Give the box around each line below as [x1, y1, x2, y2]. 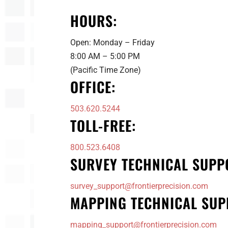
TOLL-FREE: [70, 115, 136, 136]
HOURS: [70, 10, 117, 32]
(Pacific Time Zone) [70, 65, 141, 75]
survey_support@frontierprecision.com [70, 181, 208, 191]
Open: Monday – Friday [70, 38, 155, 48]
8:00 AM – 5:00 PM [70, 51, 140, 62]
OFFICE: [70, 76, 116, 98]
